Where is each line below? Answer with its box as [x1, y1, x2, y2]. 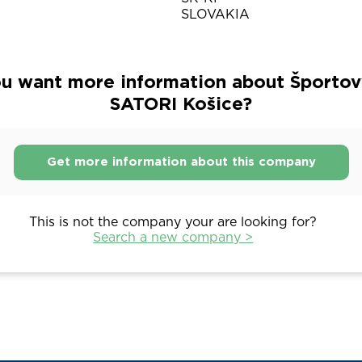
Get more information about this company [46, 155, 316, 168]
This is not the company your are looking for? [29, 216, 318, 229]
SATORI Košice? [110, 95, 252, 114]
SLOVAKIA [181, 8, 250, 22]
